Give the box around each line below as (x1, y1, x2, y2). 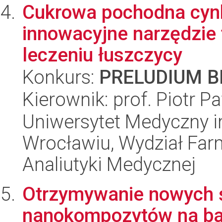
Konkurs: (22, 66, 99, 88)
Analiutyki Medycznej (22, 153, 196, 175)
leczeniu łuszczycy (22, 44, 182, 66)
